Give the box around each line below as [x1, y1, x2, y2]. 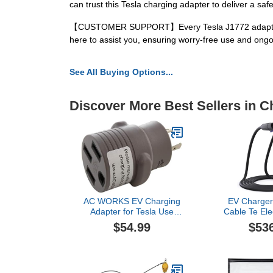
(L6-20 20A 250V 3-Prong [82, 217, 182, 227]
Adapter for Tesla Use [90, 207, 174, 217]
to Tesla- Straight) [97, 227, 166, 238]
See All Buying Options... [69, 67, 173, 77]
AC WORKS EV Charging [83, 196, 180, 207]
